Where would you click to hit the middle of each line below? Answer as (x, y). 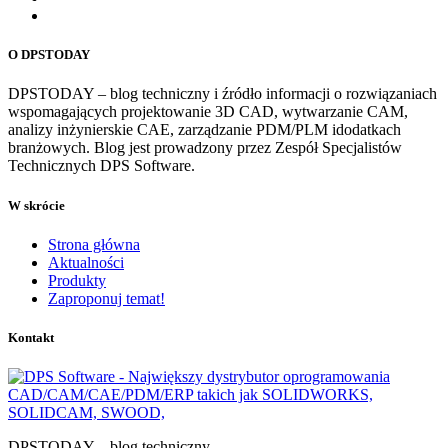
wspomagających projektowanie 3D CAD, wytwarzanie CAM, (208, 112)
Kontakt (31, 337)
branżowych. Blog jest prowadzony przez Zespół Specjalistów (205, 148)
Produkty (77, 280)
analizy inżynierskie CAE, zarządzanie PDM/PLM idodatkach (204, 130)
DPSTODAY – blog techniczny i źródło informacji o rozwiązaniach (222, 94)
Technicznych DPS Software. (101, 166)
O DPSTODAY (49, 55)
